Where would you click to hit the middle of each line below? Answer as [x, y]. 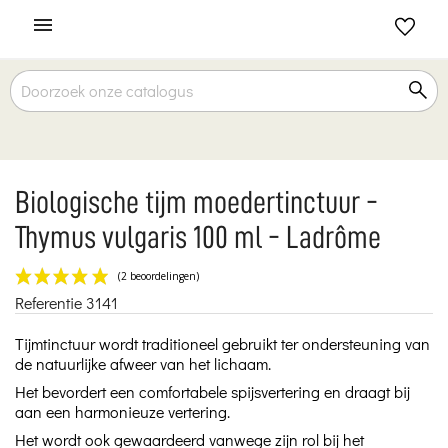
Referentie [48, 302]
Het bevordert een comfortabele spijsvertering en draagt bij [212, 391]
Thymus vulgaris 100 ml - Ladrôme [198, 237]
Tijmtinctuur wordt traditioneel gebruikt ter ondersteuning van [222, 343]
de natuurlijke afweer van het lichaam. [143, 363]
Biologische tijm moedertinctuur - [196, 202]
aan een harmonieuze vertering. [122, 411]
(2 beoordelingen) [186, 324]
